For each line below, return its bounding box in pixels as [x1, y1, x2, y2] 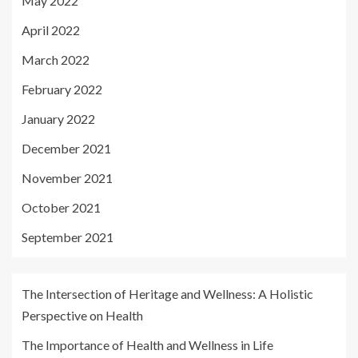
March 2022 [22, 51, 89, 67]
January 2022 [22, 110, 95, 126]
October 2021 [22, 199, 101, 215]
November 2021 [22, 169, 113, 185]
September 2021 [22, 229, 113, 245]
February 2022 [22, 81, 102, 97]
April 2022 [22, 22, 80, 38]
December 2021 [22, 140, 111, 156]
